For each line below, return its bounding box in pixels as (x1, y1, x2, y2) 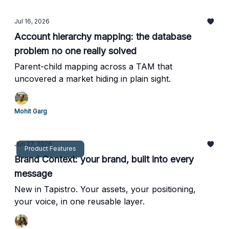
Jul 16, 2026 (14, 17, 50, 25)
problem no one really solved (14, 45, 136, 56)
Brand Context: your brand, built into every (14, 154, 194, 165)
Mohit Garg (14, 107, 47, 115)
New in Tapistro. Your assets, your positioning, (14, 184, 196, 194)
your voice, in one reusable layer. (14, 196, 145, 207)
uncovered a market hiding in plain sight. (14, 74, 171, 84)
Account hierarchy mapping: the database (14, 31, 191, 42)
